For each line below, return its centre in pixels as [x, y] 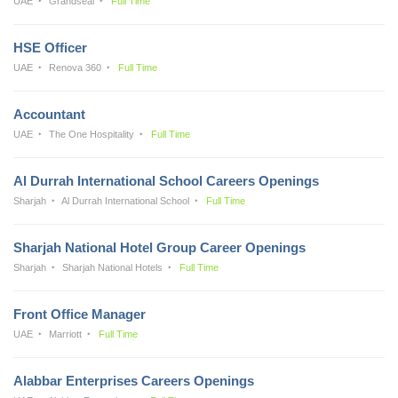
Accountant [49, 114]
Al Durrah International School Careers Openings [166, 180]
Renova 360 [76, 67]
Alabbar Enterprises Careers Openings [134, 380]
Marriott [66, 334]
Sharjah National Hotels [113, 267]
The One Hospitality [92, 134]
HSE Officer [50, 47]
